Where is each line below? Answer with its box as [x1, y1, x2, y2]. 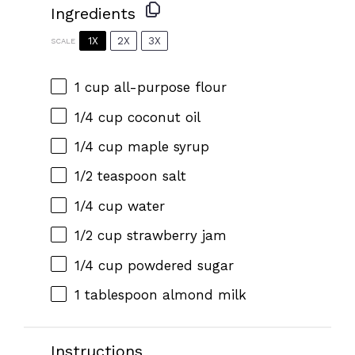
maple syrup [123, 139, 209, 155]
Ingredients [51, 4, 136, 24]
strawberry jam [122, 227, 227, 244]
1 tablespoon [74, 286, 158, 303]
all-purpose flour [109, 79, 227, 96]
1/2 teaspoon [74, 168, 158, 185]
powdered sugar [123, 257, 234, 273]
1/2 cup [74, 227, 122, 244]
